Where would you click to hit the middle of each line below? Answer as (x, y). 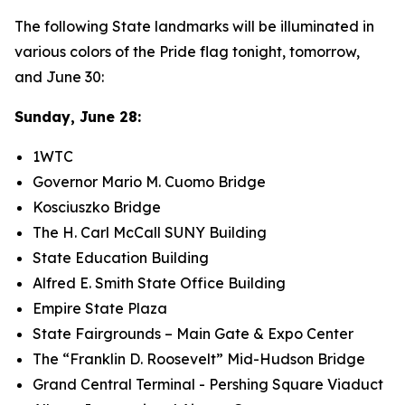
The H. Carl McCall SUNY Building (150, 232)
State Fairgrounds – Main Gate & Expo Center (193, 334)
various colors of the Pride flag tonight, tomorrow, (187, 52)
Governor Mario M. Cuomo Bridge (149, 182)
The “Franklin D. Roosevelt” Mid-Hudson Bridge (199, 359)
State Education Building (121, 258)
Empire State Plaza (100, 308)
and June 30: (59, 77)
